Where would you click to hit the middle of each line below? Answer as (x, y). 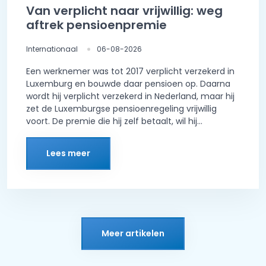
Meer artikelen (133, 234)
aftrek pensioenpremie (96, 25)
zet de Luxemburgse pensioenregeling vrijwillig (121, 109)
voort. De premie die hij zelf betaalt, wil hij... (114, 121)
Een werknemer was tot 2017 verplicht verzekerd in (130, 72)
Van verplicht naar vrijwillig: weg (124, 11)
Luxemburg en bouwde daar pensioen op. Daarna (128, 84)
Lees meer (68, 153)
